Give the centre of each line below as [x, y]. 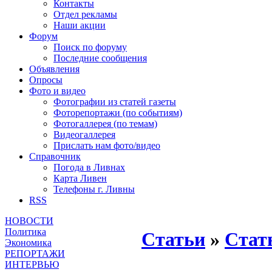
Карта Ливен [80, 178]
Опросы [46, 80]
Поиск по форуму [90, 47]
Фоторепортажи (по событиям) [118, 113]
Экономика [28, 243]
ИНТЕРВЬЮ [32, 264]
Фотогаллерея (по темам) [105, 124]
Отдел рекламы [85, 14]
